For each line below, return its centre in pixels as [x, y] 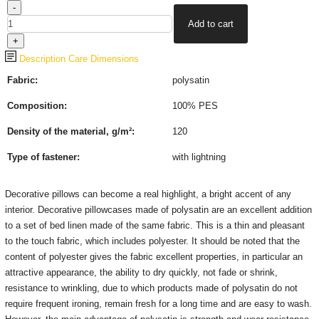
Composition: [37, 106]
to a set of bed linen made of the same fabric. [99, 225]
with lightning [199, 157]
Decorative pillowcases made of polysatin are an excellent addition [173, 210]
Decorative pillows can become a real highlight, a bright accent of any [148, 194]
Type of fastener [42, 157]
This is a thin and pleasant [250, 225]
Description [41, 59]
